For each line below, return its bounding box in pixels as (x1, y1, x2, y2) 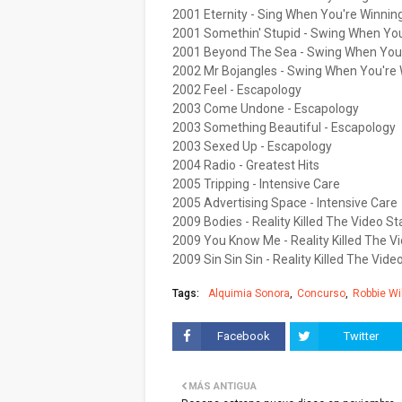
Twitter (343, 329, 379, 343)
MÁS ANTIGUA (188, 380, 257, 392)
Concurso (297, 287, 345, 300)
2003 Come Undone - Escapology (172, 101, 359, 116)
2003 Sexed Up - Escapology (172, 139, 332, 153)
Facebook (216, 329, 270, 343)
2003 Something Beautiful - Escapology (172, 120, 396, 135)
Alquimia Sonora (208, 287, 290, 300)
